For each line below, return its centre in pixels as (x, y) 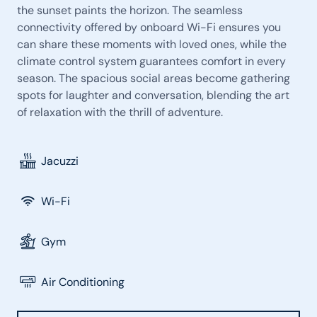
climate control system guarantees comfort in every (151, 61)
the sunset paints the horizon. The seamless (130, 10)
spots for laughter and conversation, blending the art (153, 95)
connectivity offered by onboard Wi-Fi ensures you (149, 27)
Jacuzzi (60, 161)
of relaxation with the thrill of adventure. (120, 112)
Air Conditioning (83, 282)
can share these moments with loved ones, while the (152, 44)
